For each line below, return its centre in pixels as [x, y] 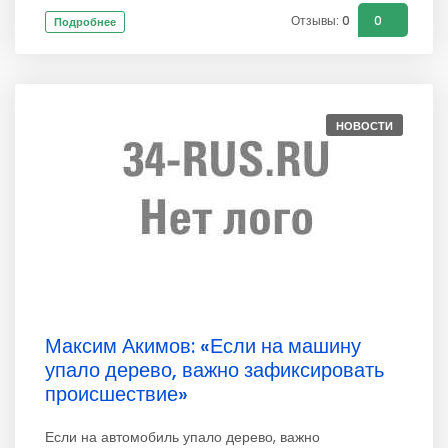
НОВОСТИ [364, 126]
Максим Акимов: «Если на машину [203, 346]
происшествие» [116, 394]
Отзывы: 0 [320, 20]
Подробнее [85, 22]
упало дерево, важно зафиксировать [214, 370]
